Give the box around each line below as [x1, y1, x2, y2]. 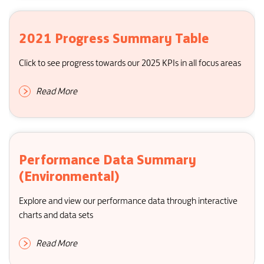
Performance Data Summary [19, 151, 196, 169]
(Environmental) [19, 167, 120, 185]
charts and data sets [19, 209, 93, 220]
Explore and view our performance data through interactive [19, 195, 237, 206]
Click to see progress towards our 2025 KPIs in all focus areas [19, 57, 241, 68]
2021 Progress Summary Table [19, 29, 209, 47]
